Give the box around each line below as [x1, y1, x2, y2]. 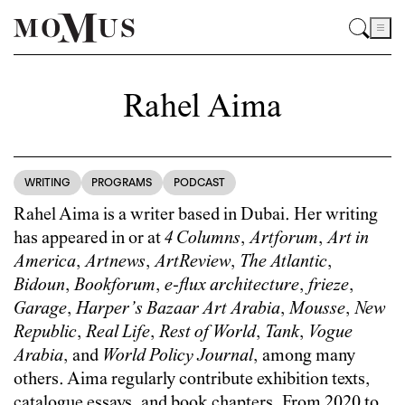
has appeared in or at [14, 229, 165, 249]
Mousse [289, 299, 345, 319]
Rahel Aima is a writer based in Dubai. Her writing [14, 205, 378, 225]
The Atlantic [240, 252, 327, 272]
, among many [253, 346, 355, 366]
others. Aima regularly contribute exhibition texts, [14, 370, 371, 390]
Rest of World [159, 323, 256, 343]
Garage [14, 299, 67, 319]
